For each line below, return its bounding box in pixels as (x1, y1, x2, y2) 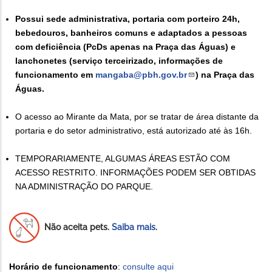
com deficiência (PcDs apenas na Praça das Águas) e (15, 41, 236, 52)
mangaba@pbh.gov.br (95, 69, 187, 80)
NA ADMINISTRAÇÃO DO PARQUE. (15, 181, 153, 191)
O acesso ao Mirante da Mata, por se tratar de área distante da (15, 111, 259, 121)
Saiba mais (112, 222, 155, 232)
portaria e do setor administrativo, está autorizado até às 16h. (15, 125, 252, 135)
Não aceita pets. (44, 222, 112, 232)
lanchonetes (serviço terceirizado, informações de (15, 55, 223, 66)
